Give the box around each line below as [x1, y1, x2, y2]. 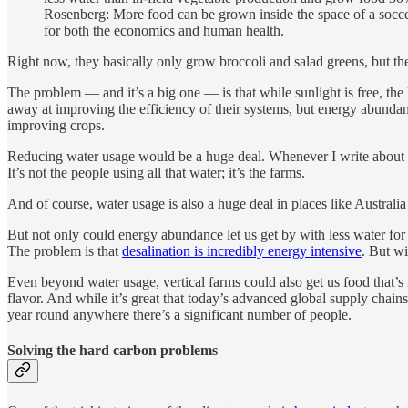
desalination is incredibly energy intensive [122, 243, 362, 260]
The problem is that [7, 243, 122, 260]
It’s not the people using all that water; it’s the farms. [7, 165, 305, 181]
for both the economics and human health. [44, 23, 284, 39]
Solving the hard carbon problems [7, 342, 218, 359]
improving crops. [7, 117, 105, 134]
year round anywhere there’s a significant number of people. [7, 307, 352, 323]
